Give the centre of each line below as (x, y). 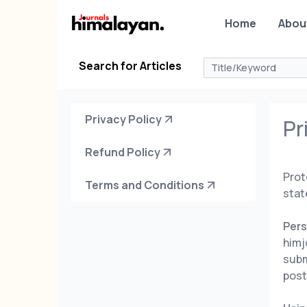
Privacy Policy (123, 119)
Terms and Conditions (145, 185)
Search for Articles (131, 66)
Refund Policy (123, 152)
